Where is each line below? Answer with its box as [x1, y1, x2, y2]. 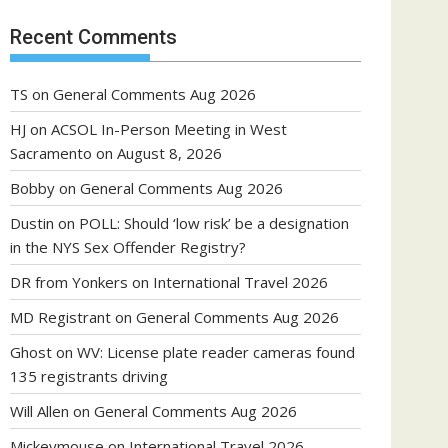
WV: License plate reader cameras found [77, 342, 355, 362]
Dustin [10, 213, 54, 233]
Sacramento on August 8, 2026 [10, 143, 222, 163]
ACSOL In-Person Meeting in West [51, 119, 287, 139]
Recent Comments [10, 25, 177, 49]
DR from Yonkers [10, 272, 128, 292]
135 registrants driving [10, 366, 168, 386]
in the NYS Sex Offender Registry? [10, 237, 246, 257]
